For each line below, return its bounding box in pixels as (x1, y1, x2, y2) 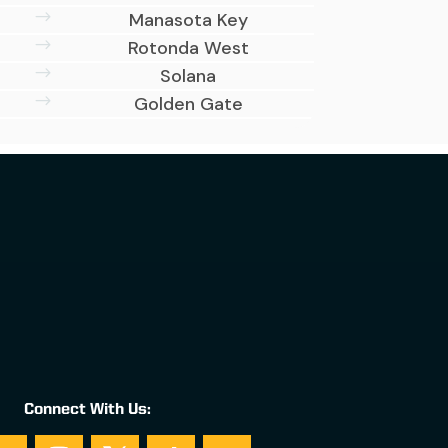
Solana (160, 64, 217, 89)
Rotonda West (127, 36, 249, 61)
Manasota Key (128, 8, 248, 33)
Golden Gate (133, 92, 243, 117)
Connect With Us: (23, 402, 151, 419)
